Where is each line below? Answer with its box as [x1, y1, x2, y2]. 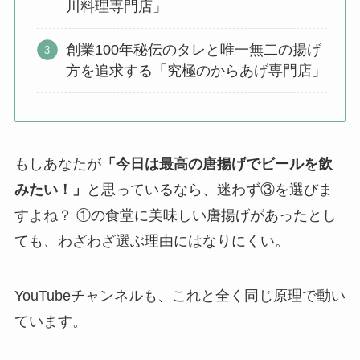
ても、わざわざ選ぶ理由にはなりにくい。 [14, 233, 289, 250]
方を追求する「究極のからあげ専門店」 [65, 63, 326, 80]
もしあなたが [14, 156, 101, 173]
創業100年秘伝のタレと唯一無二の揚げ [65, 42, 321, 59]
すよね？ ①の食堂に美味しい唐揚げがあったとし [14, 207, 337, 224]
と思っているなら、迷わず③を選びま [86, 182, 333, 198]
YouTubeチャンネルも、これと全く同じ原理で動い [14, 288, 346, 305]
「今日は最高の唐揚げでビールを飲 [100, 156, 333, 173]
